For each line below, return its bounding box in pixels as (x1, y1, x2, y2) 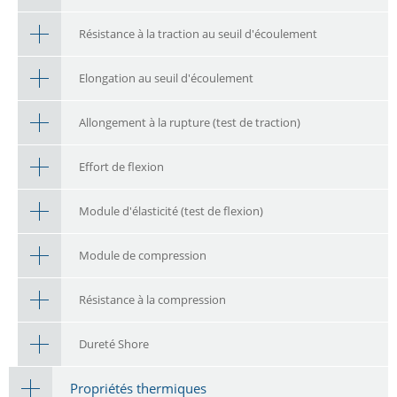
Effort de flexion (79, 159, 164, 175)
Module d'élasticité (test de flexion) (79, 203, 263, 220)
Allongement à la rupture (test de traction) (79, 114, 300, 131)
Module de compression (79, 247, 206, 264)
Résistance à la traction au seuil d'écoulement (79, 26, 317, 43)
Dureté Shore (79, 336, 149, 353)
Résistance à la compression (79, 292, 226, 308)
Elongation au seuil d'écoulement (79, 70, 253, 87)
